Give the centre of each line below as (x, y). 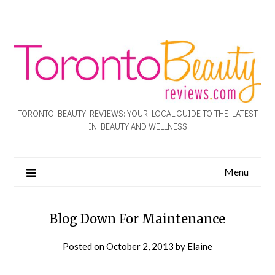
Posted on (84, 246)
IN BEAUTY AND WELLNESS (137, 126)
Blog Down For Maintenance (137, 219)
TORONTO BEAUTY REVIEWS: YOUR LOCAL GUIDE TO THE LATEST (137, 113)
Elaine (200, 246)
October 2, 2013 (140, 246)
